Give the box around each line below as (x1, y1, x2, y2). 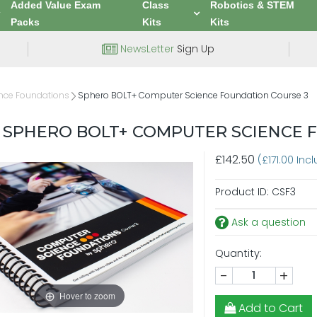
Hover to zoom (59, 289, 115, 301)
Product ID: (214, 185, 269, 199)
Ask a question (228, 215, 306, 229)
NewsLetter (120, 42, 175, 56)
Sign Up (174, 42, 215, 56)
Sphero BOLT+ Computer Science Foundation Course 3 (78, 89, 309, 101)
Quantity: (214, 246, 262, 260)
